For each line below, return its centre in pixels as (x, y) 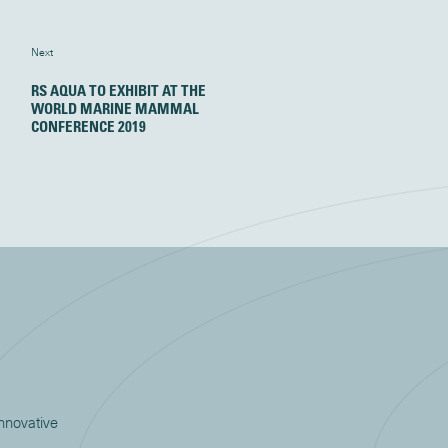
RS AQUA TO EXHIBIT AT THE (119, 89)
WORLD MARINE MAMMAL (115, 107)
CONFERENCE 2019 (89, 125)
